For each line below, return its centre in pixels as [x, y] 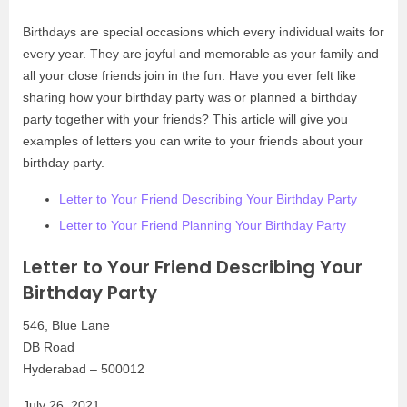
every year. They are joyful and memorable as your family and [201, 54]
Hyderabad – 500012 [84, 369]
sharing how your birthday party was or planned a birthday [190, 97]
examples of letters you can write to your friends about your [193, 141]
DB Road [49, 347]
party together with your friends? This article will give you [185, 119]
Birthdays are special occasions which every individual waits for [203, 32]
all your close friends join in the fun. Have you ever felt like [189, 75]
